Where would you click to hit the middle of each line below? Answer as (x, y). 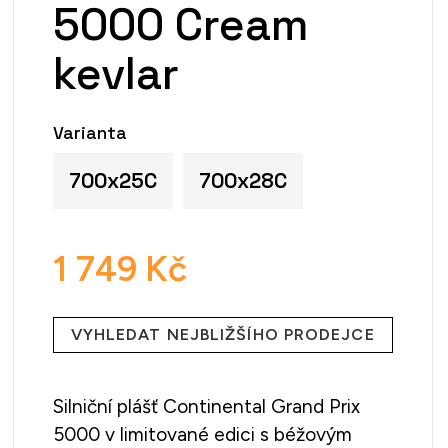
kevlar (115, 73)
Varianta (89, 133)
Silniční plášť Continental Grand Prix (206, 406)
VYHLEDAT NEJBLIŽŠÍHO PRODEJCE (222, 334)
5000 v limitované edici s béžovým (202, 434)
